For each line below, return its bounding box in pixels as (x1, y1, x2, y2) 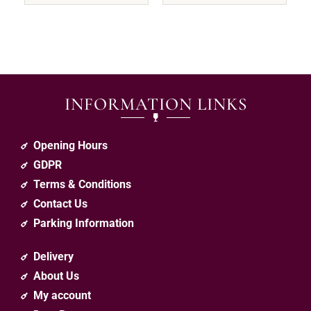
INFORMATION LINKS (64, 93, 247, 115)
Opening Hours (33, 138, 108, 152)
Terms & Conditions (33, 177, 131, 191)
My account (33, 288, 91, 302)
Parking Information (33, 216, 134, 230)
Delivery (33, 249, 74, 263)
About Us (33, 269, 79, 283)
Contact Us (33, 196, 87, 210)
